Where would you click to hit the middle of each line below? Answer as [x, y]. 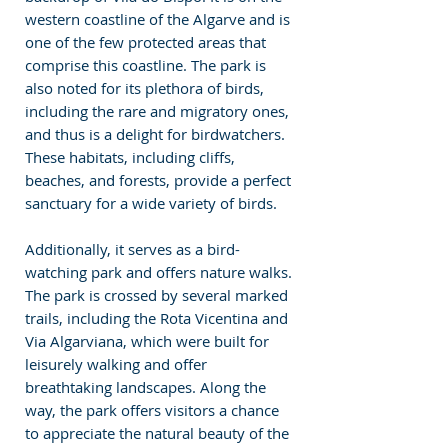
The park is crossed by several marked [158, 294]
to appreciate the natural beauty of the [159, 432]
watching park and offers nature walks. [160, 271]
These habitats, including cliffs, [132, 156]
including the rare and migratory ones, [159, 110]
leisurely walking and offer [118, 363]
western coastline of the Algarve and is [159, 18]
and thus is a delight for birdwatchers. [157, 133]
